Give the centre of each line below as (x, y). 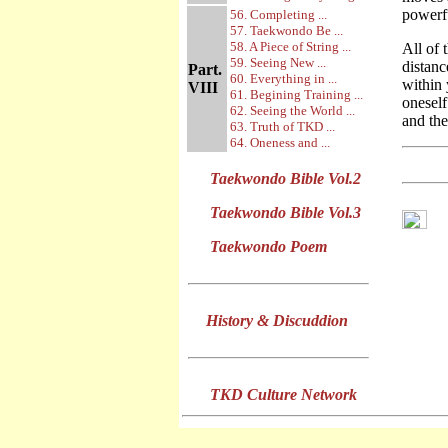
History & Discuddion (277, 320)
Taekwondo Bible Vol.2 (285, 178)
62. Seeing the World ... (292, 110)
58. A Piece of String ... (290, 46)
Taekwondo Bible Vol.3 (285, 212)
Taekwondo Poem (268, 246)
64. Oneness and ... (280, 142)
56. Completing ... (278, 14)
